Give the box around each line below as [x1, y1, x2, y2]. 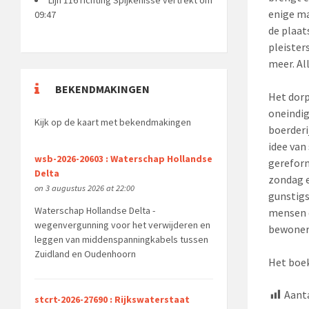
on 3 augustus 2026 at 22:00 [34, 182, 134, 193]
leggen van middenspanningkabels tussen [34, 232, 208, 246]
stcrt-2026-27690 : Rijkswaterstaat [34, 293, 190, 306]
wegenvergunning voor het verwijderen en [34, 218, 210, 231]
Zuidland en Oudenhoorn [34, 247, 136, 260]
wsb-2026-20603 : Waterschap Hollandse [34, 152, 212, 165]
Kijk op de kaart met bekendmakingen [34, 115, 191, 128]
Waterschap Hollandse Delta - [34, 203, 155, 217]
